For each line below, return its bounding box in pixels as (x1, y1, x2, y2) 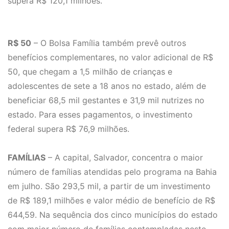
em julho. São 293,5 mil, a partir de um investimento (8, 181, 211, 192)
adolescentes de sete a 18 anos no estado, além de (8, 81, 206, 91)
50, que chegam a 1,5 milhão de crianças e (8, 66, 172, 77)
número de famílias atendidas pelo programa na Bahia (8, 167, 217, 177)
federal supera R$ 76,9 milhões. (8, 124, 129, 134)
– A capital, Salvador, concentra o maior (45, 152, 203, 163)
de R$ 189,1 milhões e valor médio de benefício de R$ (8, 195, 215, 206)
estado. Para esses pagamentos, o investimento (8, 109, 193, 120)
